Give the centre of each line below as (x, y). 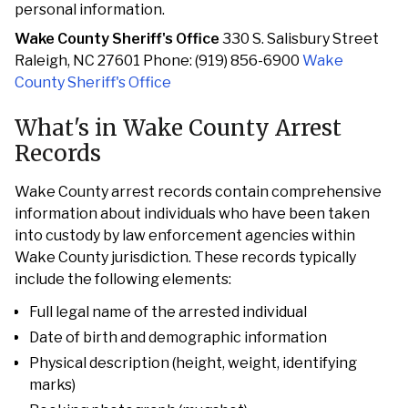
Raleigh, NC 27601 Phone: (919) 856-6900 (158, 61)
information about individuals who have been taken (192, 214)
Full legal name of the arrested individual (168, 312)
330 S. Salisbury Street (299, 39)
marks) (52, 385)
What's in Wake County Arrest (178, 128)
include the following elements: (123, 279)
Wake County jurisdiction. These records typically (185, 257)
